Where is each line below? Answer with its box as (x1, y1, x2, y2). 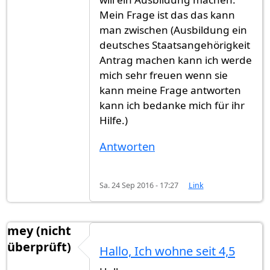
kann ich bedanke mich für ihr (99, 98, 245, 113)
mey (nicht (7, 222, 71, 239)
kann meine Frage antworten (99, 83, 241, 98)
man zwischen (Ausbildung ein (99, 23, 247, 37)
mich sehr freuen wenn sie (99, 68, 228, 83)
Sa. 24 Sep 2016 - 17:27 (99, 180, 178, 190)
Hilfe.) (99, 113, 128, 128)
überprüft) (7, 239, 71, 256)
